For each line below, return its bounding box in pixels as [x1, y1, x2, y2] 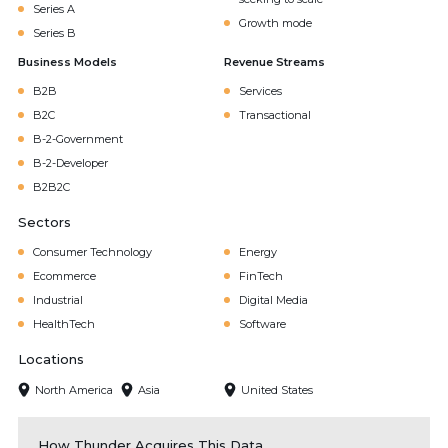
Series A [33, 2, 75, 16]
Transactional [239, 108, 311, 122]
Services [239, 84, 282, 98]
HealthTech [33, 317, 95, 331]
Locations [18, 351, 84, 367]
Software [239, 317, 286, 331]
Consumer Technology [33, 245, 152, 259]
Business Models [18, 55, 117, 69]
